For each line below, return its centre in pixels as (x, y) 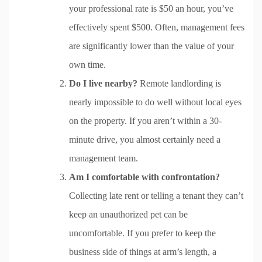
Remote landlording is (179, 83)
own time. (87, 64)
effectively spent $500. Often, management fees (157, 27)
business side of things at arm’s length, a (143, 251)
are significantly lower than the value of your (151, 46)
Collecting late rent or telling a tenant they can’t (156, 195)
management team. (104, 158)
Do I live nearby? (103, 83)
